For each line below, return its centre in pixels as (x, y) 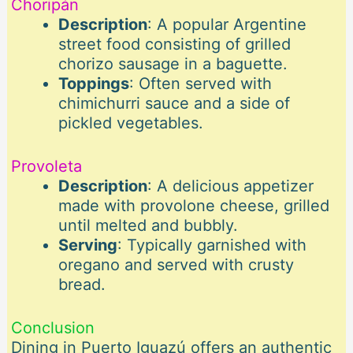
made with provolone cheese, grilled (193, 206)
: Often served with (200, 84)
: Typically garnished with (212, 245)
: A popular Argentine (227, 25)
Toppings (93, 84)
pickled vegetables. (130, 123)
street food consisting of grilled (174, 45)
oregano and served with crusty (176, 265)
